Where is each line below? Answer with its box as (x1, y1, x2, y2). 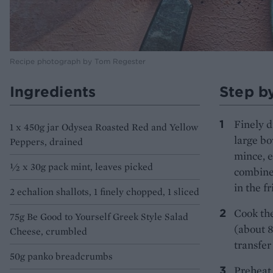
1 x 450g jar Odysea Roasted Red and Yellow (10, 121, 199, 134)
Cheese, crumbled (10, 225, 87, 238)
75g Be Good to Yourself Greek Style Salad (10, 210, 188, 224)
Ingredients (10, 82, 96, 101)
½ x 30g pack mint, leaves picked (10, 160, 153, 174)
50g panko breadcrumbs (10, 250, 113, 263)
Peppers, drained (10, 135, 83, 149)
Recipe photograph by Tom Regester (10, 57, 146, 66)
